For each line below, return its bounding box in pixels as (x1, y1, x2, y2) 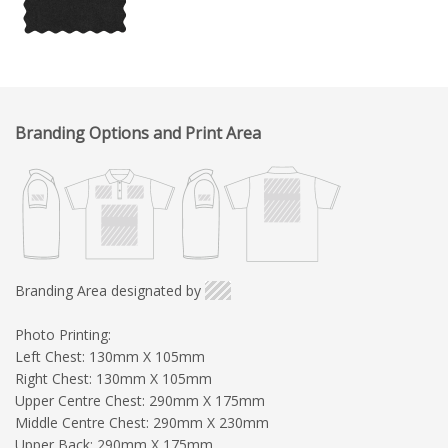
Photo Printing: (15, 324, 111, 344)
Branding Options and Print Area (15, 121, 261, 144)
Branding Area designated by (15, 280, 201, 300)
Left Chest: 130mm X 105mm (15, 346, 205, 366)
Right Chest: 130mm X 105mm (15, 368, 212, 388)
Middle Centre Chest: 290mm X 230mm (15, 412, 269, 432)
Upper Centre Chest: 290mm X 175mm (15, 390, 265, 410)
